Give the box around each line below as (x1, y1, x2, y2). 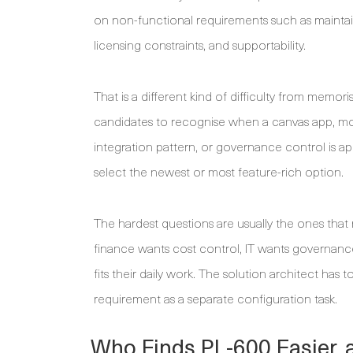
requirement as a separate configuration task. (94, 288, 337, 308)
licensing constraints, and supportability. (94, 35, 306, 54)
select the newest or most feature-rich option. (94, 162, 344, 181)
